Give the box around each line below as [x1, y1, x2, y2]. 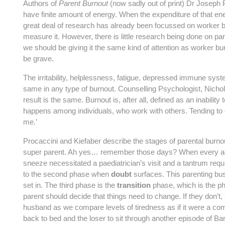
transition [117, 181, 151, 189]
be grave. [23, 54, 54, 63]
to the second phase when [23, 170, 111, 178]
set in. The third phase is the [23, 181, 117, 189]
